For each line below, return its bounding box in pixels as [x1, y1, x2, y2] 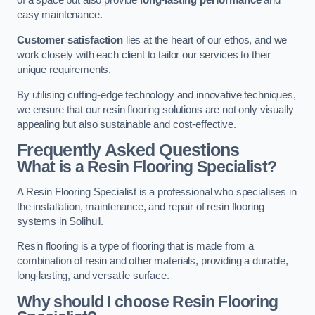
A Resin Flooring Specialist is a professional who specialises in [17, 186, 297, 198]
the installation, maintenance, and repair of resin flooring [17, 200, 264, 212]
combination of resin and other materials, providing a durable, [17, 255, 288, 267]
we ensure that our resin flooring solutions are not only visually [17, 103, 294, 115]
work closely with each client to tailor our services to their [17, 49, 271, 60]
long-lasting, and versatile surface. [17, 270, 169, 282]
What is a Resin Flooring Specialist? [17, 157, 277, 176]
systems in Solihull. [17, 215, 104, 227]
